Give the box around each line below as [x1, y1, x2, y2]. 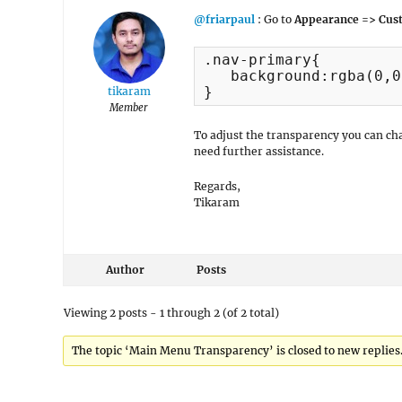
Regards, [194, 179, 240, 194]
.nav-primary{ [204, 51, 320, 68]
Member [109, 101, 148, 114]
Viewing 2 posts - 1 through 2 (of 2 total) [64, 306, 279, 320]
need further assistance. [194, 144, 324, 159]
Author [105, 263, 144, 277]
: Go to [255, 13, 292, 26]
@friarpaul [194, 13, 255, 26]
